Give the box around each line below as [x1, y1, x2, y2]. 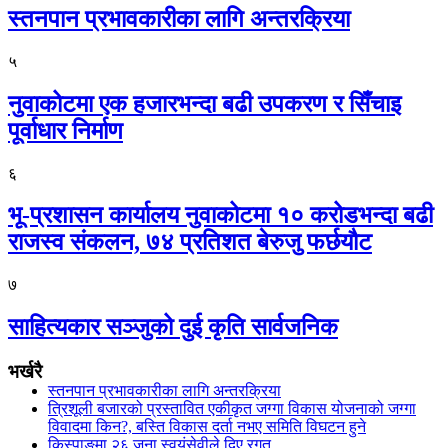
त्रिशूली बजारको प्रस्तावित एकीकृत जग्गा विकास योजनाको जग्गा [48, 399, 416, 417]
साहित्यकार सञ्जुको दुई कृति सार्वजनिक [8, 314, 338, 341]
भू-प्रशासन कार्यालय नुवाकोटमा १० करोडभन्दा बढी [8, 202, 433, 229]
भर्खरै [8, 361, 42, 383]
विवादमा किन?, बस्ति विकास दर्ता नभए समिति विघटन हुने [48, 417, 366, 435]
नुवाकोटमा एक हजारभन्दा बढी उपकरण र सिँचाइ [8, 90, 401, 117]
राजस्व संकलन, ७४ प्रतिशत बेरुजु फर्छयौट [8, 229, 372, 256]
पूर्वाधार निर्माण [8, 117, 123, 144]
